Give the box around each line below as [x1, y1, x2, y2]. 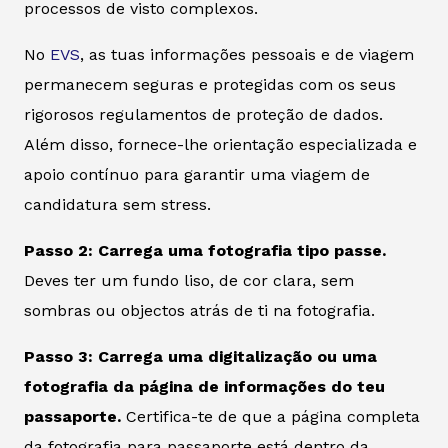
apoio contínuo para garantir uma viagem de [24, 165, 370, 185]
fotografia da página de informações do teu [24, 377, 385, 397]
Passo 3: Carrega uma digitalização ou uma [24, 347, 377, 367]
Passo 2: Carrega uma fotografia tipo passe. [24, 241, 386, 261]
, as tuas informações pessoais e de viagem [80, 45, 414, 65]
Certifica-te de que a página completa [126, 407, 420, 427]
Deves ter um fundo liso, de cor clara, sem [24, 271, 354, 291]
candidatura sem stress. [24, 195, 211, 215]
